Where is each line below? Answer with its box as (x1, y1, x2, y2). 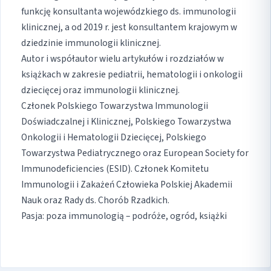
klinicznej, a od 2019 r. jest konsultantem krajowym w (21, 21, 237, 34)
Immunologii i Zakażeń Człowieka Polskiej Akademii (21, 178, 232, 192)
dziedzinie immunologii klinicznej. (21, 36, 161, 50)
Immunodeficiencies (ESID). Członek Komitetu (21, 162, 209, 176)
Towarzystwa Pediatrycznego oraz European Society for (21, 146, 249, 160)
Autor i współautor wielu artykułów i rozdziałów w (21, 52, 224, 66)
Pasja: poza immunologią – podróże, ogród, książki (21, 209, 227, 223)
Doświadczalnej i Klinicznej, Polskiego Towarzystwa (21, 115, 231, 129)
